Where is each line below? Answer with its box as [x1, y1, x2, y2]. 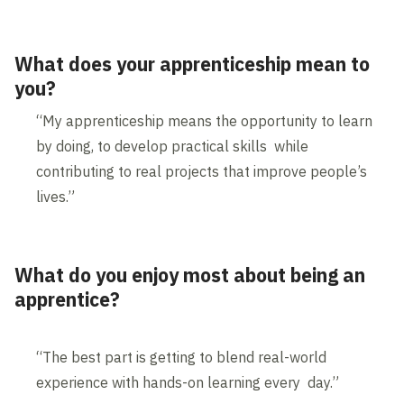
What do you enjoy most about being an [14, 262, 366, 289]
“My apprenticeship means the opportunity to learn [36, 112, 373, 131]
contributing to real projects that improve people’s [36, 162, 368, 181]
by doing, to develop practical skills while [36, 137, 309, 156]
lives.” [36, 188, 76, 207]
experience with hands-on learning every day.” [36, 373, 340, 392]
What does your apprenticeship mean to [14, 51, 371, 78]
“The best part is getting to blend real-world [36, 348, 327, 367]
